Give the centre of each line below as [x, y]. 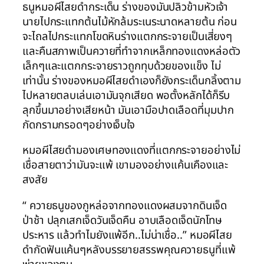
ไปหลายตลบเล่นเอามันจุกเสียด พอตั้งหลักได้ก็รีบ [126, 95]
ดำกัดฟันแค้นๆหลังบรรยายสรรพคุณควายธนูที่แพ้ [129, 250]
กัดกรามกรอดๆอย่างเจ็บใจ [79, 125]
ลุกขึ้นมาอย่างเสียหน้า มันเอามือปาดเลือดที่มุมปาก [128, 110]
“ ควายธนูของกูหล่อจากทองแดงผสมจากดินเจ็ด [125, 205]
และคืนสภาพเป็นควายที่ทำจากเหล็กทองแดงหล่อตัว [132, 51]
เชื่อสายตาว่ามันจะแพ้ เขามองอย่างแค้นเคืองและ [126, 165]
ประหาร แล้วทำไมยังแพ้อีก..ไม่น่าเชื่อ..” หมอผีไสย [128, 235]
